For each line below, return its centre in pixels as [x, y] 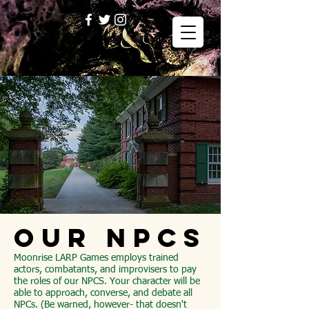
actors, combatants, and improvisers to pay [105, 270]
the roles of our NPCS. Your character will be [107, 281]
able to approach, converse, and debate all [103, 293]
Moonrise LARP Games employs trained [96, 258]
